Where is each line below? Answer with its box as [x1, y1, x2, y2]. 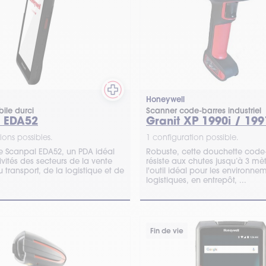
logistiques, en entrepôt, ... [145, 175, 246, 185]
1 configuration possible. [145, 132, 239, 142]
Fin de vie [150, 226, 183, 235]
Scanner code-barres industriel [145, 106, 261, 116]
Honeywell [145, 94, 185, 104]
